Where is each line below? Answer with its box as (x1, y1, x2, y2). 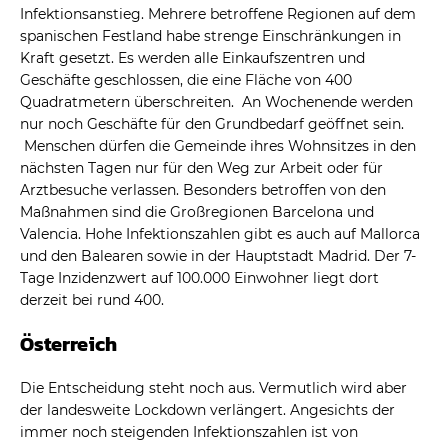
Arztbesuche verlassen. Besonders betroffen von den (20, 180, 386, 199)
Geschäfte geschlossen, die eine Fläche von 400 (20, 70, 352, 89)
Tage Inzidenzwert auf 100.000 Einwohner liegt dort (20, 268, 379, 287)
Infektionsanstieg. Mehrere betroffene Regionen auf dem (20, 4, 416, 23)
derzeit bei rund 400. (20, 290, 164, 309)
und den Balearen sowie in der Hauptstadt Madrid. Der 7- (20, 246, 416, 265)
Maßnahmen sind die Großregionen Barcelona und (20, 202, 374, 221)
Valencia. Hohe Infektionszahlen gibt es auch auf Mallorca (20, 224, 420, 243)
